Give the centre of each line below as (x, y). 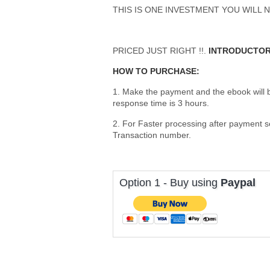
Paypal (238, 183)
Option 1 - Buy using (170, 183)
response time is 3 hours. (161, 103)
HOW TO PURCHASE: (156, 71)
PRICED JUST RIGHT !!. (159, 51)
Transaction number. (153, 135)
